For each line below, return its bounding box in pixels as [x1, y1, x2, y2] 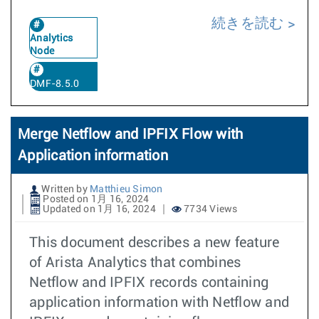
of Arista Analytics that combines [29, 256, 241, 270]
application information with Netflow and [29, 296, 289, 310]
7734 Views [181, 204, 238, 214]
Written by [39, 184, 90, 194]
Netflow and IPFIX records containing [29, 276, 268, 290]
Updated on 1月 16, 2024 [41, 204, 156, 214]
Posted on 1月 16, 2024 [41, 194, 150, 204]
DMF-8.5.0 [30, 79, 80, 89]
